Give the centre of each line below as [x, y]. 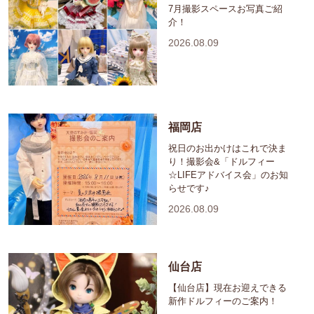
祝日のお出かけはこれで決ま [227, 148]
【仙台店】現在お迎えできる [227, 287]
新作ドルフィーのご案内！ [223, 301]
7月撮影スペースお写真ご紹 [225, 8]
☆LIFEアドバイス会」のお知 [228, 175]
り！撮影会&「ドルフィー [221, 161]
